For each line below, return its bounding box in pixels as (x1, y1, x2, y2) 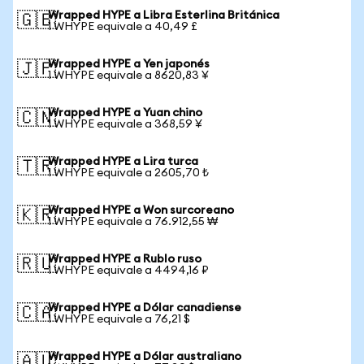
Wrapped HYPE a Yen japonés (48, 58, 210, 70)
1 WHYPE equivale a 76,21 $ (48, 314, 190, 325)
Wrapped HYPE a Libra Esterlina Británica (48, 10, 279, 21)
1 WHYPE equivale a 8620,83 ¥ (48, 70, 209, 81)
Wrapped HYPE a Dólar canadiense (48, 302, 241, 314)
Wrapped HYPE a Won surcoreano (48, 205, 234, 216)
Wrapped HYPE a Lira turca (48, 156, 198, 167)
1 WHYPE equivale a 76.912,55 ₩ (48, 216, 218, 227)
